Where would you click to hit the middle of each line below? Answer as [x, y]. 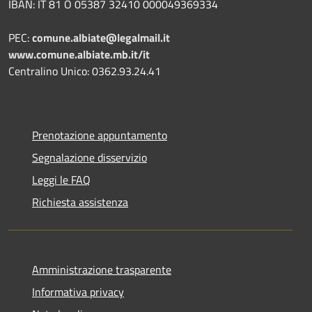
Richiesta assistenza [80, 202]
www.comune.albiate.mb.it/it [79, 54]
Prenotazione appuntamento [100, 135]
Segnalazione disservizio [89, 157]
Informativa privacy [78, 291]
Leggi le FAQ [61, 179]
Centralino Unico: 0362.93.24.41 [85, 71]
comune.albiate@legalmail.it [101, 37]
